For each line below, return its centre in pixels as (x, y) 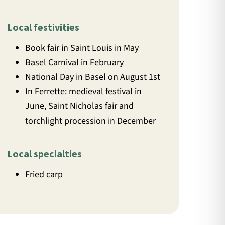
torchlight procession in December (91, 121)
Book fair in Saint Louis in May (82, 48)
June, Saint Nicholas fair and (80, 106)
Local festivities (43, 27)
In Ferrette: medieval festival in (84, 92)
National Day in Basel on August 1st (93, 77)
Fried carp (44, 175)
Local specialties (45, 154)
